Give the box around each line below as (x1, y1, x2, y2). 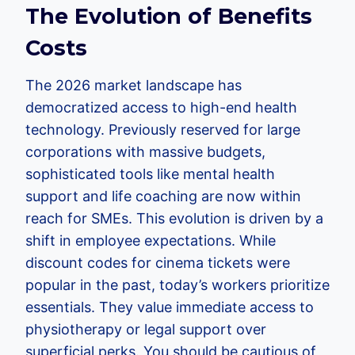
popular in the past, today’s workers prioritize (25, 277, 330, 293)
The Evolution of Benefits (25, 2, 312, 29)
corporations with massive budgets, (25, 143, 265, 160)
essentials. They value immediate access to (25, 299, 314, 315)
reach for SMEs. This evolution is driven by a (25, 210, 323, 227)
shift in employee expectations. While (25, 232, 276, 249)
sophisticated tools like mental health (25, 166, 275, 182)
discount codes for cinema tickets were (25, 254, 290, 271)
